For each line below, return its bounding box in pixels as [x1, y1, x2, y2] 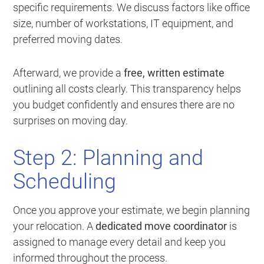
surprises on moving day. [13, 114, 128, 127]
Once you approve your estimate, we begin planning [13, 204, 250, 217]
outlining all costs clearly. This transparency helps [13, 82, 242, 95]
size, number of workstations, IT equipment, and [13, 17, 234, 30]
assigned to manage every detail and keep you [13, 236, 226, 249]
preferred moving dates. [13, 33, 123, 46]
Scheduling [13, 169, 117, 194]
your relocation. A [13, 220, 96, 233]
